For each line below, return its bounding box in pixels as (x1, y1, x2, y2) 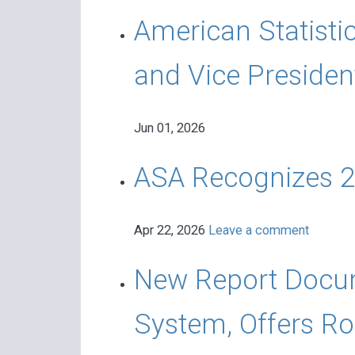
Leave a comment (208, 223, 309, 239)
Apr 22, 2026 (133, 223, 208, 239)
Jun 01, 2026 (133, 120, 205, 136)
